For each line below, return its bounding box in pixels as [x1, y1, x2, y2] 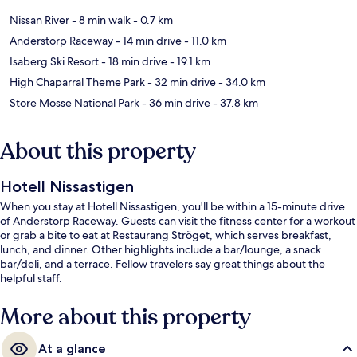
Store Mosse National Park [10, 96, 139, 111]
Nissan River [10, 13, 69, 28]
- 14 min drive [113, 33, 182, 49]
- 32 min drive [145, 75, 216, 90]
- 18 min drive [99, 54, 167, 69]
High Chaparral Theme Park [10, 75, 145, 90]
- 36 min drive [139, 96, 210, 111]
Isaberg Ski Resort [10, 54, 99, 69]
